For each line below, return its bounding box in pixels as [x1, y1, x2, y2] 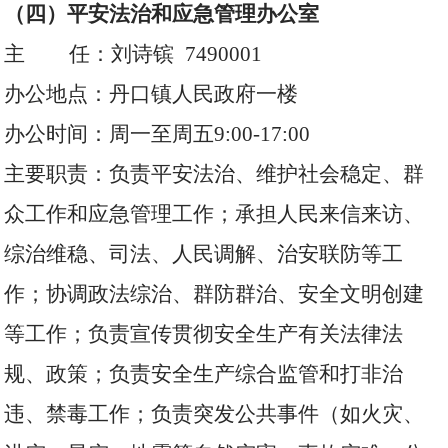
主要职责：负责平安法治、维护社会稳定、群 [4, 162, 425, 186]
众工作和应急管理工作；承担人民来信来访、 [4, 202, 425, 226]
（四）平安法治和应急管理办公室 [4, 2, 320, 26]
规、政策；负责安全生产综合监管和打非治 [4, 362, 404, 386]
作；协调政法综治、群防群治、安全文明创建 [4, 282, 425, 306]
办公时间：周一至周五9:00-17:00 [4, 122, 311, 146]
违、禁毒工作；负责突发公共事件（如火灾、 [4, 402, 425, 426]
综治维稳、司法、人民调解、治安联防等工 [4, 242, 404, 266]
